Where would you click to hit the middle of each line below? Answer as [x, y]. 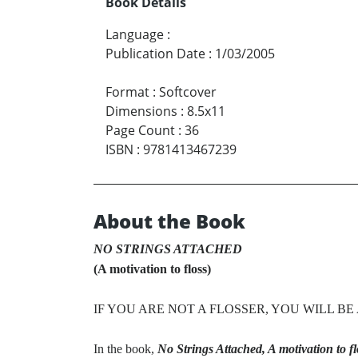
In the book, [125, 349]
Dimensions [141, 111]
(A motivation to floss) [152, 269]
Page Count [140, 131]
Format [127, 92]
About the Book [169, 221]
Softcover [188, 92]
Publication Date [155, 54]
